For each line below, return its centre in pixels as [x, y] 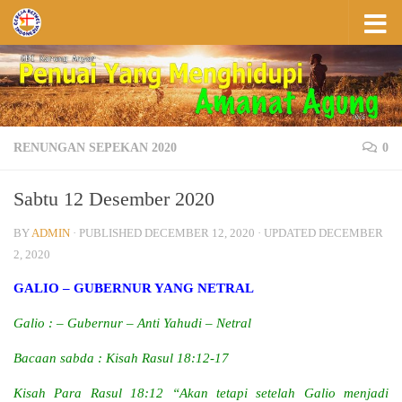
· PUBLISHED [109, 233]
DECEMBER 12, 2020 [200, 233]
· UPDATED [287, 233]
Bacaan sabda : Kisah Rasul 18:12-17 [121, 358]
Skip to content [70, 25]
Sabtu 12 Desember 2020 [114, 199]
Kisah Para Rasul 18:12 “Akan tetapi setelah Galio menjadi [201, 393]
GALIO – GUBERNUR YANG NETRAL [134, 288]
